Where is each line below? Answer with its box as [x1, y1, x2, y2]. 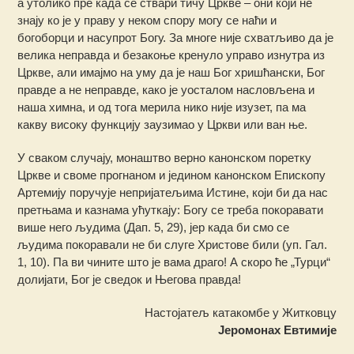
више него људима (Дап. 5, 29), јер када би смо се [17, 220, 290, 234]
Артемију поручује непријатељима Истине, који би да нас [17, 185, 329, 199]
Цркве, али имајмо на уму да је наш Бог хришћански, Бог [17, 65, 326, 79]
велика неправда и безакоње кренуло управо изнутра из [17, 47, 326, 62]
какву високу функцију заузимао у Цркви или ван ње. [17, 117, 308, 131]
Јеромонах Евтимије [217, 322, 337, 337]
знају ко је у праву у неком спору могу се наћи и [17, 13, 277, 27]
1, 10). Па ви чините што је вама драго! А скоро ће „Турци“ [17, 254, 331, 269]
